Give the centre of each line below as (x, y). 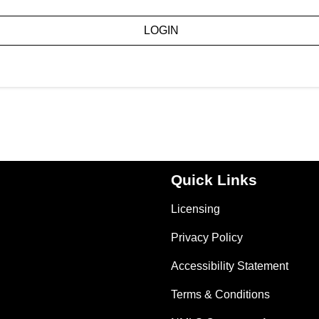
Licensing (195, 209)
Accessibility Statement (230, 266)
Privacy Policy (207, 238)
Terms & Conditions (220, 295)
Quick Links (214, 180)
